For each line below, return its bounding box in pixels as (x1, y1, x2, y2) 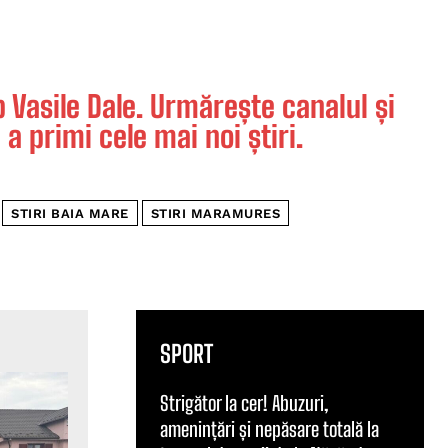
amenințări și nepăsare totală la (160, 416, 379, 441)
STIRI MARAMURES (150, 205, 280, 221)
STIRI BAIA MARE (11, 205, 129, 221)
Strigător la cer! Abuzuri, (160, 390, 329, 415)
